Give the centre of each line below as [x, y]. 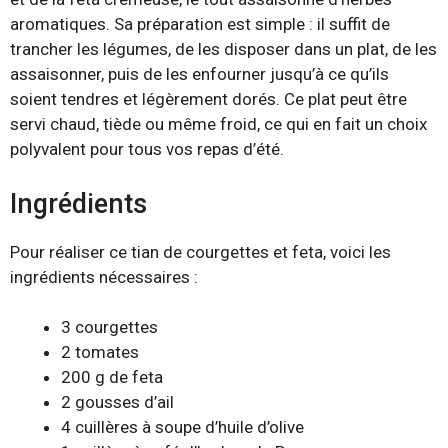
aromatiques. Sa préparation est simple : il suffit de [200, 24]
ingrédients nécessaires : [104, 276]
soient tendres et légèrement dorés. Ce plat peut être [208, 99]
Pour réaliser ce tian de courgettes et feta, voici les [200, 251]
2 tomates [100, 352]
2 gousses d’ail [117, 402]
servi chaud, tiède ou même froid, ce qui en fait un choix [218, 124]
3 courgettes [109, 327]
